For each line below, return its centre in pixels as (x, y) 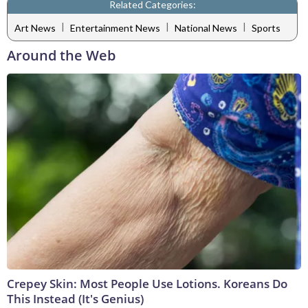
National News (206, 27)
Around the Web (61, 56)
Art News (35, 27)
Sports (266, 27)
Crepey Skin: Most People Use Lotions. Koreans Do (147, 284)
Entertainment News (115, 27)
